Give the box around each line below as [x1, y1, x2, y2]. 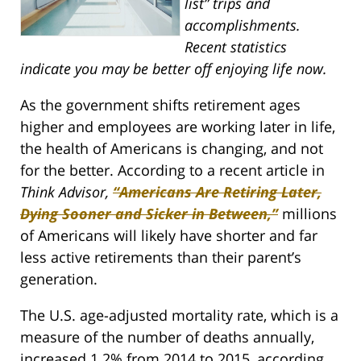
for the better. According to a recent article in [20, 160, 325, 180]
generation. [20, 268, 98, 288]
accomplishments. [185, 15, 301, 35]
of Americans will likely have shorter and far [20, 225, 317, 245]
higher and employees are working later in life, [20, 116, 335, 136]
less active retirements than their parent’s [20, 247, 301, 267]
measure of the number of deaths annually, [20, 326, 314, 346]
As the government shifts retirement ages [20, 94, 301, 114]
